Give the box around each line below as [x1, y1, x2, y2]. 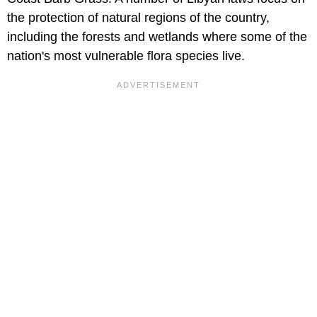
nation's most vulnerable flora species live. [7, 49, 245, 64]
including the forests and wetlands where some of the [7, 30, 307, 45]
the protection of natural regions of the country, [7, 11, 270, 25]
